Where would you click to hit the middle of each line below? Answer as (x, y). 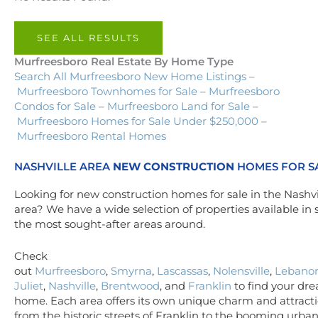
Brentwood (130, 286)
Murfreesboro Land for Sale (179, 106)
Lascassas (182, 271)
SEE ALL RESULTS (88, 37)
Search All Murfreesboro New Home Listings (130, 76)
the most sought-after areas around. (110, 225)
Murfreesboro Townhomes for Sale (107, 91)
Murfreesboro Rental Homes (92, 136)
